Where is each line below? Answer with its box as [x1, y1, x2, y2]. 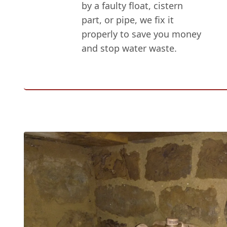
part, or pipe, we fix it [82, 14, 174, 26]
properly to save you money [82, 28, 202, 41]
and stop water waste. [82, 42, 177, 55]
